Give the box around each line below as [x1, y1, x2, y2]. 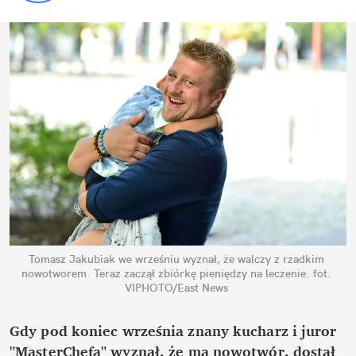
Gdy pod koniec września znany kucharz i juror [10, 319, 337, 343]
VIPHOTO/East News [125, 281, 228, 296]
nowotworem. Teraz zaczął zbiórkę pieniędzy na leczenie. [21, 266, 310, 281]
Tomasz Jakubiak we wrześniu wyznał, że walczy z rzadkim [29, 252, 324, 267]
